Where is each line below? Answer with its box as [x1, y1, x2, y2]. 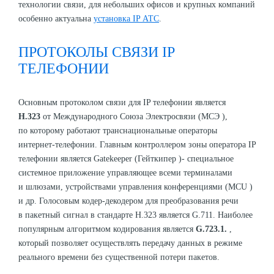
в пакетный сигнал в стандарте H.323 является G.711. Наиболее [18, 210, 253, 220]
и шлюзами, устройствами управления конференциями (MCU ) [18, 182, 253, 191]
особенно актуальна [18, 13, 94, 23]
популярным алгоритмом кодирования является [18, 224, 196, 234]
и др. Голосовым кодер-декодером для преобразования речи [18, 196, 239, 206]
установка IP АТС [94, 13, 159, 23]
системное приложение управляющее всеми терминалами [18, 168, 232, 177]
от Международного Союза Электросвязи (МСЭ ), [40, 111, 228, 121]
